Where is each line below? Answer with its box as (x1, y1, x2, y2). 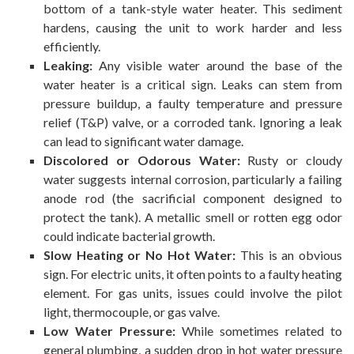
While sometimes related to (175, 323, 342, 339)
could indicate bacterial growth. (43, 228, 215, 244)
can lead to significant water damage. (43, 134, 243, 149)
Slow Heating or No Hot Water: (43, 247, 236, 263)
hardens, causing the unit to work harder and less (43, 20, 342, 36)
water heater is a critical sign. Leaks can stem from (43, 77, 342, 92)
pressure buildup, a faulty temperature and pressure (43, 96, 342, 111)
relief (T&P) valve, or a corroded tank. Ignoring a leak (43, 115, 342, 130)
